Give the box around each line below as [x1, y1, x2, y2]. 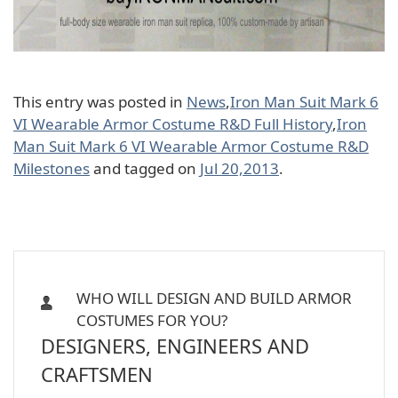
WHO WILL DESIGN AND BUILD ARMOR [76, 288, 352, 308]
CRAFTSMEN [41, 361, 153, 387]
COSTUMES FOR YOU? [76, 310, 227, 330]
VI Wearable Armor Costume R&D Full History [13, 114, 332, 134]
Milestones [13, 158, 90, 179]
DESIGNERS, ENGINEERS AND [41, 332, 309, 359]
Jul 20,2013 [200, 158, 279, 179]
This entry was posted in [13, 92, 187, 112]
